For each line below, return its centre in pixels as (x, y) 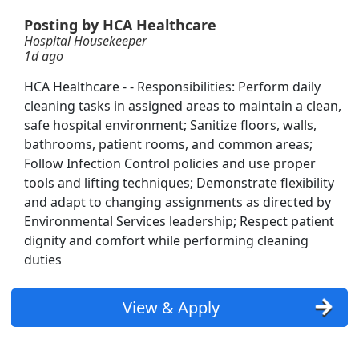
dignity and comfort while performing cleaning (166, 241)
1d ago (44, 56)
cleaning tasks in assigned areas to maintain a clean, (183, 106)
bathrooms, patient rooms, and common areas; (168, 145)
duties (43, 260)
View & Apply (171, 308)
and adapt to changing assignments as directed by (177, 202)
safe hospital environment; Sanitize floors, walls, (170, 125)
